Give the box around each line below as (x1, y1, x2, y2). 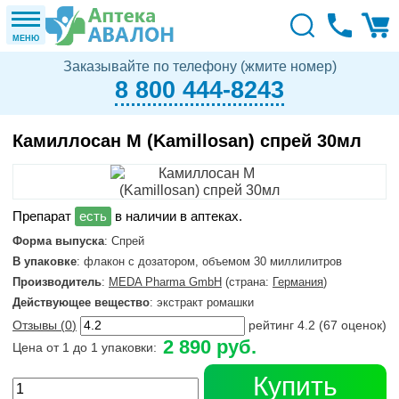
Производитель (12, 275, 102, 289)
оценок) (338, 319, 387, 332)
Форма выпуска (12, 234, 104, 248)
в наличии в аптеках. (111, 208, 242, 224)
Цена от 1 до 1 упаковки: (12, 340, 157, 354)
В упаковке (12, 255, 77, 268)
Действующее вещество (12, 296, 150, 309)
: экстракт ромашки (150, 296, 254, 309)
